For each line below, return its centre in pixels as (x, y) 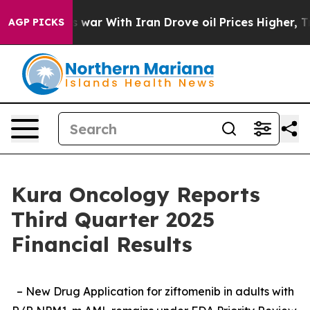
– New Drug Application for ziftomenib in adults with (155, 291)
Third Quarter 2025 (113, 219)
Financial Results (102, 244)
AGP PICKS (36, 22)
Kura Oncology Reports (136, 194)
